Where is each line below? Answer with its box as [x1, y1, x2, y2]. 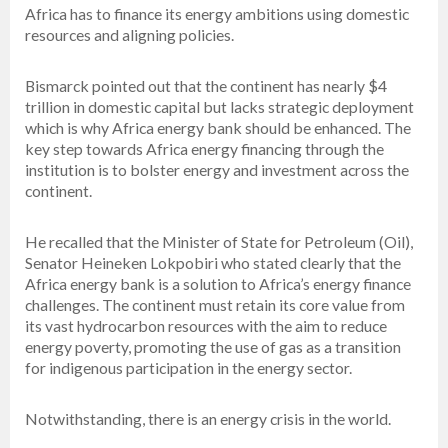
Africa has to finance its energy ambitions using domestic [25, 4, 409, 24]
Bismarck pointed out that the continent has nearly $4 [25, 76, 387, 96]
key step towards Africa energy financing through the [25, 139, 384, 159]
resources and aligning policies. [25, 25, 234, 45]
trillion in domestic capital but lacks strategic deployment [25, 97, 414, 117]
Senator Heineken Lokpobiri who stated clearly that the [25, 253, 401, 273]
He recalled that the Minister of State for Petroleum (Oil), [25, 232, 413, 252]
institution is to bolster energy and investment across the [25, 160, 409, 180]
